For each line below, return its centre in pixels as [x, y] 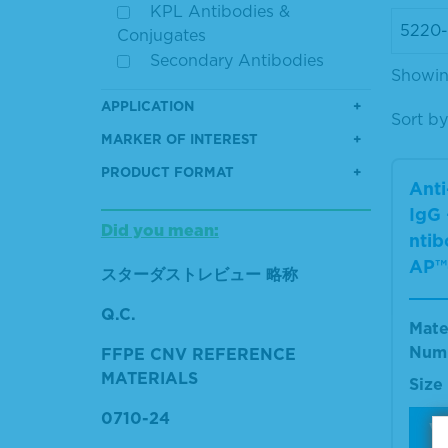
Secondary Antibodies [231, 60]
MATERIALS [149, 378]
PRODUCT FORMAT [167, 171]
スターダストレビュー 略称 [199, 274]
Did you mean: [159, 230]
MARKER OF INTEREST [179, 138]
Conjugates [161, 35]
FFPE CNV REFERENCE [198, 354]
